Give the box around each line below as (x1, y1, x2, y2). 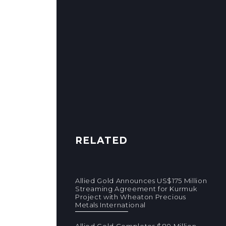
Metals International (75, 201, 146, 209)
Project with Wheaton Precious (75, 193, 186, 201)
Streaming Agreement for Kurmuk (75, 185, 197, 193)
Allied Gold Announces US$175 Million (75, 177, 207, 185)
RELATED (75, 135, 128, 146)
